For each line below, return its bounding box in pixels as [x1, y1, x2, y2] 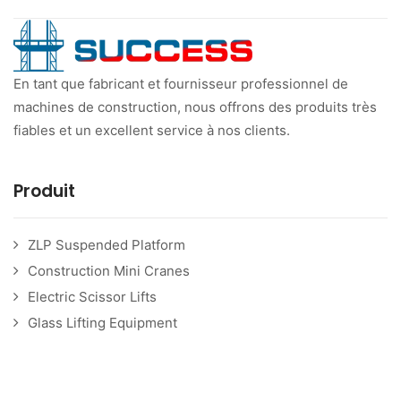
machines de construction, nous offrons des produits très [13, 98, 377, 116]
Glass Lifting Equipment [28, 314, 177, 332]
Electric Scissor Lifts [28, 288, 157, 306]
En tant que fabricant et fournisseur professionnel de [13, 75, 348, 93]
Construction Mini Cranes [28, 262, 190, 280]
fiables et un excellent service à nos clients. [13, 122, 290, 140]
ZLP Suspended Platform [28, 236, 185, 254]
